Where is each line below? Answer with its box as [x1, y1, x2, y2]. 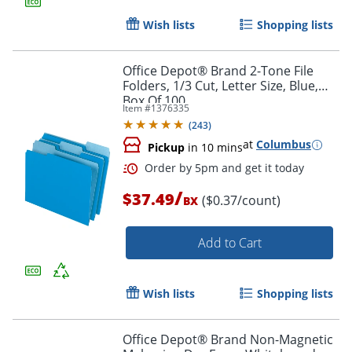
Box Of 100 [123, 92, 185, 110]
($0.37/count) [202, 192, 280, 210]
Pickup [148, 140, 185, 156]
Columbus [256, 137, 311, 152]
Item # [123, 101, 151, 115]
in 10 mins [185, 140, 243, 156]
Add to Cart [197, 234, 262, 252]
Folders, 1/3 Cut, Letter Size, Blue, [123, 77, 318, 95]
